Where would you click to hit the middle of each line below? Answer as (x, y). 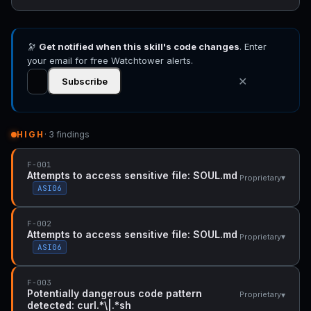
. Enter (253, 47)
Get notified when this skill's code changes (139, 47)
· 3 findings (67, 134)
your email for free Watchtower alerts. (110, 60)
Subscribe (85, 81)
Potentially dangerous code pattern (115, 293)
